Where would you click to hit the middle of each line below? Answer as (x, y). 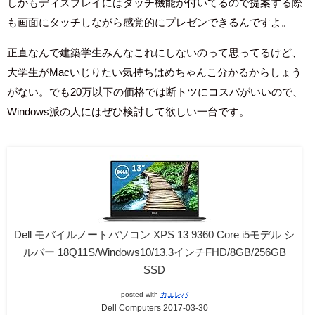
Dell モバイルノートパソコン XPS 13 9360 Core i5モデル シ (155, 234)
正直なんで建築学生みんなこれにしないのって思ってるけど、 (155, 52)
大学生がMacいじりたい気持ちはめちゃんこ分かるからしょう (154, 72)
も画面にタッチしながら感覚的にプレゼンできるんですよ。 (149, 22)
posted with (140, 294)
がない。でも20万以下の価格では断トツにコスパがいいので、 (155, 91)
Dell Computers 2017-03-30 (154, 308)
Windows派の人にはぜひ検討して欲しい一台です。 (128, 111)
